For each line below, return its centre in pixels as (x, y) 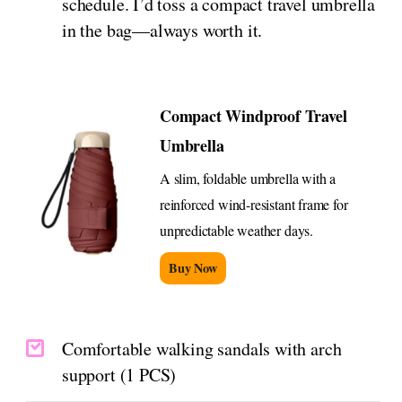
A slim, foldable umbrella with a (248, 178)
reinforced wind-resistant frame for (253, 204)
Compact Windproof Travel (253, 115)
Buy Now (192, 267)
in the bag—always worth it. (162, 30)
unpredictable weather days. (236, 230)
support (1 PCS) (119, 374)
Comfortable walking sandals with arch (202, 348)
